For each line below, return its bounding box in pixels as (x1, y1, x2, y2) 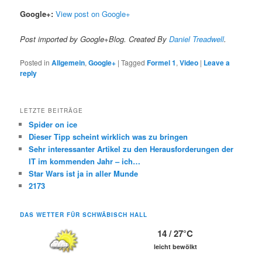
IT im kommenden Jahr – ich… (29, 155, 141, 167)
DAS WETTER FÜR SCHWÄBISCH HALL (20, 211, 148, 219)
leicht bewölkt (153, 242, 197, 251)
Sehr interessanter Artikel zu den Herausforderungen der (29, 143, 234, 154)
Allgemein (51, 57, 85, 68)
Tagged (121, 57, 146, 67)
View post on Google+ (56, 8, 131, 20)
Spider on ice (29, 118, 78, 130)
